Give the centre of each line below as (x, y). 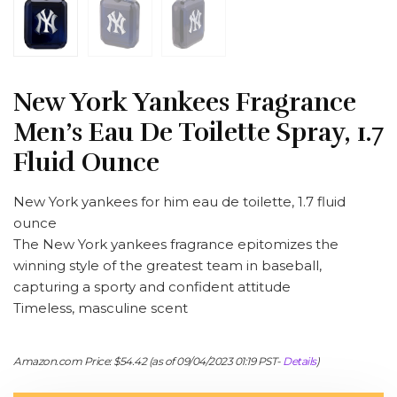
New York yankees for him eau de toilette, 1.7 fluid (179, 201)
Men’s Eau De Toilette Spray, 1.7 (198, 132)
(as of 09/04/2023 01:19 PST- (214, 361)
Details (300, 361)
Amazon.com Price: (63, 361)
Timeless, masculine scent (101, 307)
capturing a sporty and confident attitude (152, 286)
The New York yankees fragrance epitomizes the (176, 244)
